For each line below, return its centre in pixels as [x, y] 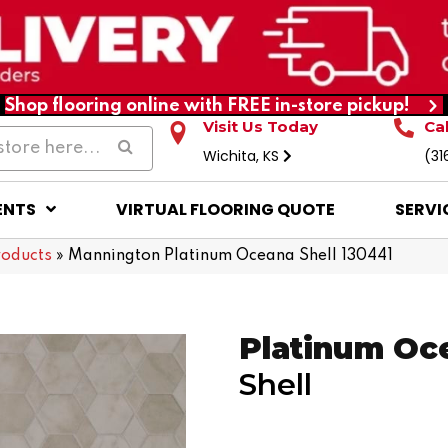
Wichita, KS [243, 155]
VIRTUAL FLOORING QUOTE [225, 209]
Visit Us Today [261, 126]
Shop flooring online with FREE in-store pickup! [207, 105]
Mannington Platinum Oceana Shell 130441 [230, 255]
